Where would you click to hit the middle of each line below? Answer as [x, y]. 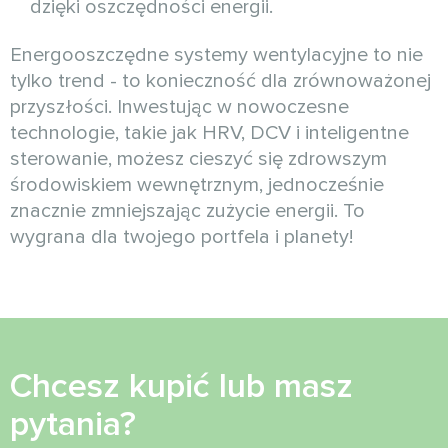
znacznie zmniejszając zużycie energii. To [187, 211]
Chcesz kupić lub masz [181, 387]
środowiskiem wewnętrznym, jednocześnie [197, 185]
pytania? [73, 425]
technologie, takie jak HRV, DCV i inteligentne [209, 133]
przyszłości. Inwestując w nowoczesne [179, 107]
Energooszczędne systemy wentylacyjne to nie [216, 55]
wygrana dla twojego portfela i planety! [181, 237]
